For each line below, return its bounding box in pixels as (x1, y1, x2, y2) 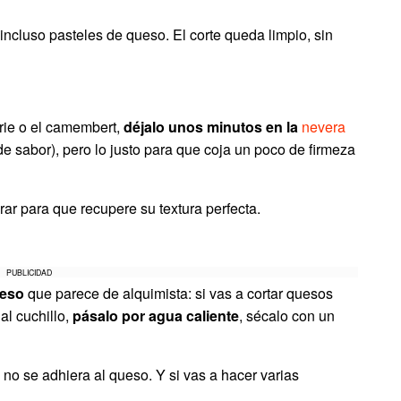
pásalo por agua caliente (73, 305, 239, 326)
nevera (302, 116, 346, 137)
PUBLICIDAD (6, 267, 53, 277)
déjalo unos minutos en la (124, 116, 302, 137)
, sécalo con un (239, 305, 335, 326)
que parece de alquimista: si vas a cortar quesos (24, 283, 333, 303)
